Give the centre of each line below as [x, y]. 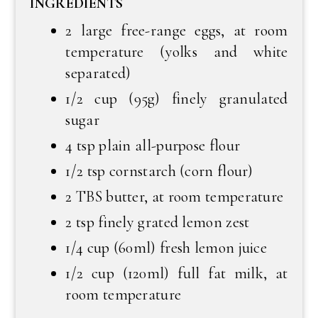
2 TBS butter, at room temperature [175, 197]
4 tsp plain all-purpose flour [153, 146]
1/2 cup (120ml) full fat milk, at [177, 273]
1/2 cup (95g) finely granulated [177, 99]
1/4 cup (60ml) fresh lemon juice [166, 248]
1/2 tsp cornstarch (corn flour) [159, 171]
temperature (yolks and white [177, 52]
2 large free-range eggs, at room [177, 31]
